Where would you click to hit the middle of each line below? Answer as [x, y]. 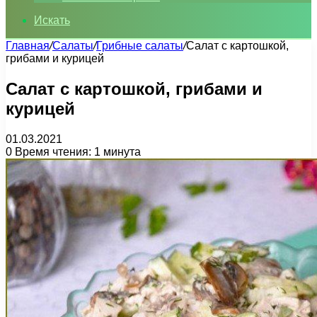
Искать [52, 20]
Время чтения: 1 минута [76, 151]
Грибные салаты [140, 46]
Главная [28, 46]
